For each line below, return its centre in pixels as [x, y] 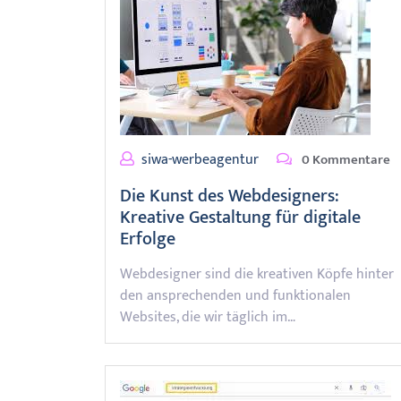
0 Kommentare [345, 160]
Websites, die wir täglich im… [208, 317]
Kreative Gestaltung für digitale [240, 218]
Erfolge [148, 239]
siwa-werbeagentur [200, 160]
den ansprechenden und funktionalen [235, 296]
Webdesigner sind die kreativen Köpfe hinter [257, 274]
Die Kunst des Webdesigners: [230, 196]
